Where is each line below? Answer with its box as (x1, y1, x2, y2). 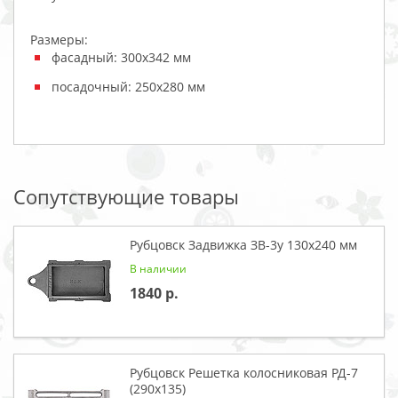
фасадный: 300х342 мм (52, 49, 191, 67)
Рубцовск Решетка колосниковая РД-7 (130, 364, 358, 382)
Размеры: (30, 31, 88, 49)
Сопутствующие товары (13, 183, 239, 211)
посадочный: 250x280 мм (52, 78, 205, 96)
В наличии (130, 261, 187, 277)
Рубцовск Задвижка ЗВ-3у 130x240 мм (130, 236, 357, 254)
